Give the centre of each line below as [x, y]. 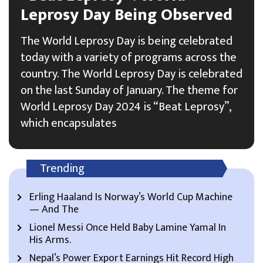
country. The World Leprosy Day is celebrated [131, 74]
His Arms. [50, 240]
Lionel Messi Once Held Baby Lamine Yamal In [128, 227]
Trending [62, 168]
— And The [54, 209]
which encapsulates [69, 123]
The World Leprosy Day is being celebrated [127, 41]
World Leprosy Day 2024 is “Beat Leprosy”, [126, 107]
